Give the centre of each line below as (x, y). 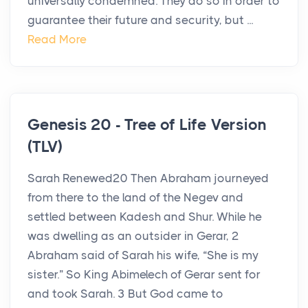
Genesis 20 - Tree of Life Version (147, 125)
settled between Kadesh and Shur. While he (145, 217)
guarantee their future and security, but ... (140, 20)
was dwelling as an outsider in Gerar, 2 (133, 236)
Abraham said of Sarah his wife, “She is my (143, 255)
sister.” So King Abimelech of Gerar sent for (144, 275)
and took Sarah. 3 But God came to (125, 294)
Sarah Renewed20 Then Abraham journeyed (148, 178)
